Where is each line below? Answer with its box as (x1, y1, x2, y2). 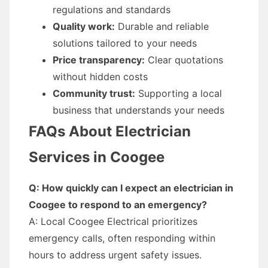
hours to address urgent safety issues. (29, 249, 202, 261)
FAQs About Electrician (29, 123, 191, 140)
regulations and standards (53, 4, 170, 16)
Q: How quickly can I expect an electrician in (29, 182, 233, 194)
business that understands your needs (53, 104, 224, 116)
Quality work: (53, 20, 115, 32)
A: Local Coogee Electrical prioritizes (29, 215, 197, 227)
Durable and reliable (115, 20, 209, 32)
